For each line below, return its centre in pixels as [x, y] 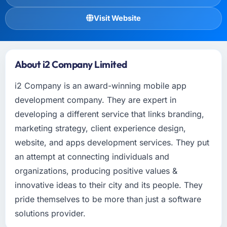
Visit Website [117, 18]
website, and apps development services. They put [112, 142]
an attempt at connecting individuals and [92, 156]
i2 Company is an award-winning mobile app [100, 85]
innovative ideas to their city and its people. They [108, 185]
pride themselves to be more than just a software [108, 199]
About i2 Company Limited [71, 64]
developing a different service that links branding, [109, 114]
